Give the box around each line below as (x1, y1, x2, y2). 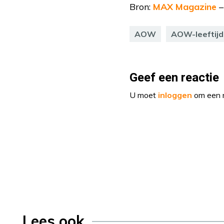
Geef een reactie (129, 69, 219, 87)
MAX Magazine (153, 1, 216, 13)
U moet (129, 90, 158, 100)
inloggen (158, 90, 192, 100)
